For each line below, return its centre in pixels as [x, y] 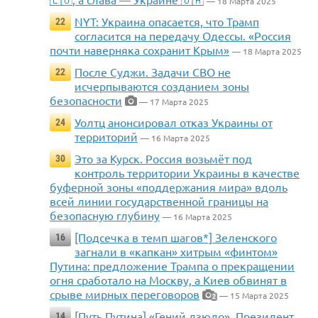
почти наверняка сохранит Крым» [139, 50]
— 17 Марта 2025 [173, 102]
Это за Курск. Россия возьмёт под [163, 159]
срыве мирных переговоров [125, 294]
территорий [106, 137]
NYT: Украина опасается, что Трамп [167, 22]
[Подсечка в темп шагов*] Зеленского [176, 237]
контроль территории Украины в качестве [187, 173]
